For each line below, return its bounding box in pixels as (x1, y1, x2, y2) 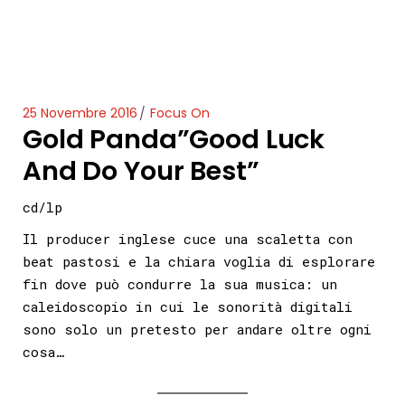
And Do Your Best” (23, 153, 259, 189)
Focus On (150, 104, 210, 122)
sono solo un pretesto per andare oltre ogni (23, 320, 372, 338)
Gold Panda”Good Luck (23, 121, 325, 157)
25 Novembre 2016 (23, 104, 137, 122)
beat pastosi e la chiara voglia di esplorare (23, 252, 375, 270)
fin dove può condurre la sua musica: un (23, 275, 337, 293)
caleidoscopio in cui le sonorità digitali (23, 297, 353, 316)
